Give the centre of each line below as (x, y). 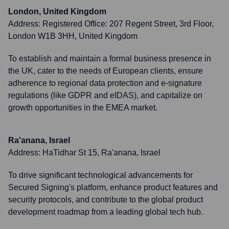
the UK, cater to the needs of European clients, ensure (106, 71)
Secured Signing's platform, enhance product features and (113, 187)
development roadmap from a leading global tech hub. (106, 212)
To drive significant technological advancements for (100, 175)
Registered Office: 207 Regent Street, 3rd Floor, (128, 24)
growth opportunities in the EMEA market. (83, 108)
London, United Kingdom (57, 12)
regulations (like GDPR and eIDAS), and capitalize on (105, 95)
